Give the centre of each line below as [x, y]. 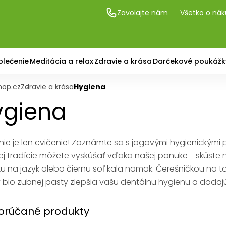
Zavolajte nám [143, 12]
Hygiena [90, 87]
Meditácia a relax [62, 61]
